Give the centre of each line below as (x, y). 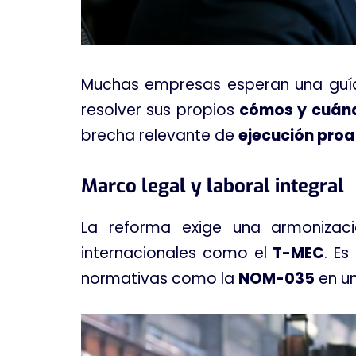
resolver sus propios (160, 110)
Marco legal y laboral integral (213, 186)
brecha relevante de (160, 135)
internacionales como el (177, 253)
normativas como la (160, 278)
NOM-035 (277, 278)
